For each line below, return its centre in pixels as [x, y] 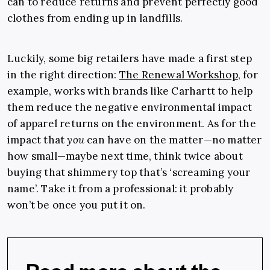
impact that [37, 140]
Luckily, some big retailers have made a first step [130, 59]
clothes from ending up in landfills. [95, 18]
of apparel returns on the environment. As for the [132, 124]
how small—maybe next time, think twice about [125, 156]
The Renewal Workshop [178, 75]
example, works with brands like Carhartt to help [130, 91]
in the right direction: [63, 75]
